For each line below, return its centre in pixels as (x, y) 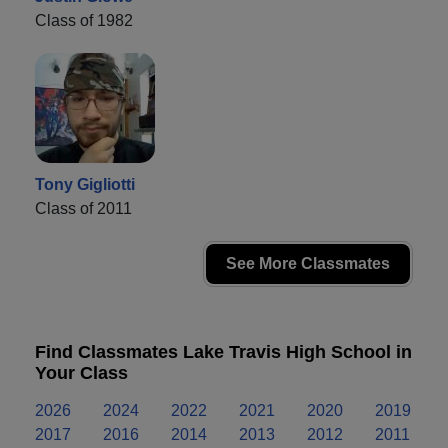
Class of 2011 (83, 209)
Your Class (81, 373)
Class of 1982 (84, 21)
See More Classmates (308, 264)
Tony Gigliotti (85, 185)
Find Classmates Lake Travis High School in (223, 352)
